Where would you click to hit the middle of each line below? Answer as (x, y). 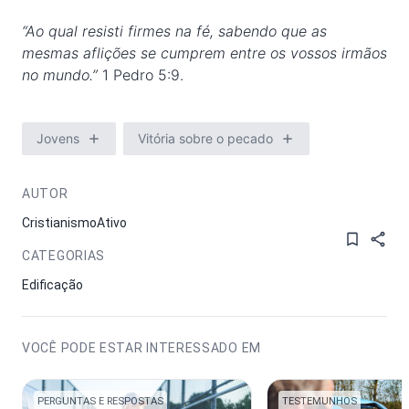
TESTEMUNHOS (320, 401)
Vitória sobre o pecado (205, 138)
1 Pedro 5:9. (143, 75)
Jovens (58, 138)
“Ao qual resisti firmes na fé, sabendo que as (174, 31)
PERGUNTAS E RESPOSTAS (100, 401)
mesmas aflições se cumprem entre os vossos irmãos (204, 53)
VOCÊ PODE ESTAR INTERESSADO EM (142, 348)
